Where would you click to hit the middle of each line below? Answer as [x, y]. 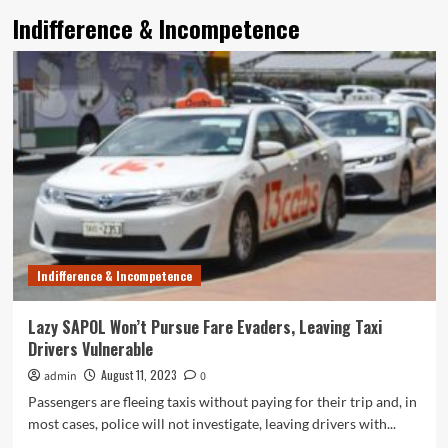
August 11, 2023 [138, 374]
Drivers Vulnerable [90, 349]
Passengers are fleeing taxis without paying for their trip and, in [222, 401]
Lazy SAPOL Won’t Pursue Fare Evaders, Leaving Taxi [204, 327]
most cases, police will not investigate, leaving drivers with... [211, 423]
